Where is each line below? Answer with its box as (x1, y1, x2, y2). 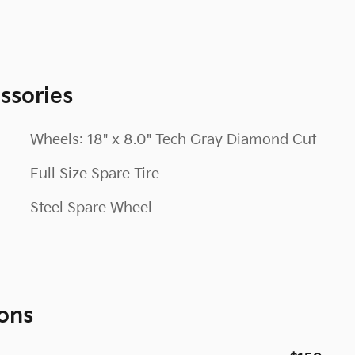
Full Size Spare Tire (30, 166, 159, 182)
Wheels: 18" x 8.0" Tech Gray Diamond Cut (30, 132, 316, 148)
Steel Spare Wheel (30, 200, 152, 216)
